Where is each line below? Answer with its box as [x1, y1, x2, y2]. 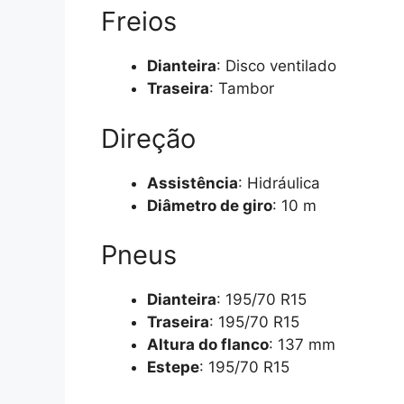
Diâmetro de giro [147, 196, 272, 215]
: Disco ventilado [216, 57, 336, 76]
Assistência [147, 173, 238, 192]
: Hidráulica [238, 173, 320, 192]
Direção [101, 122, 196, 154]
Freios [101, 5, 177, 38]
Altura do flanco [147, 335, 269, 354]
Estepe [147, 358, 199, 377]
